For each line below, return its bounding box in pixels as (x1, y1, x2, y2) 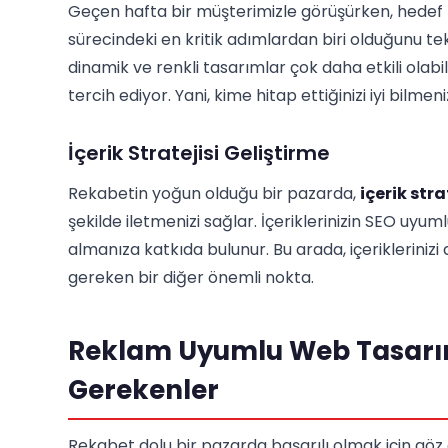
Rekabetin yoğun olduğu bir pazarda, (68, 182, 360, 205)
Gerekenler (68, 372, 219, 408)
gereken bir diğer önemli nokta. (68, 266, 314, 289)
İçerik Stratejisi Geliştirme (68, 139, 330, 167)
